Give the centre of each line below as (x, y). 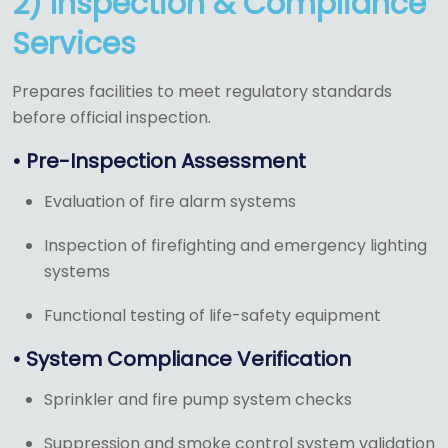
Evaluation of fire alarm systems (170, 202)
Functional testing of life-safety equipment (212, 316)
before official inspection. (111, 118)
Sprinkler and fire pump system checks (198, 400)
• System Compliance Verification (181, 359)
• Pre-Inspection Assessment (159, 161)
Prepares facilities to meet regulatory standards (202, 92)
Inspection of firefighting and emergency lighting (235, 246)
